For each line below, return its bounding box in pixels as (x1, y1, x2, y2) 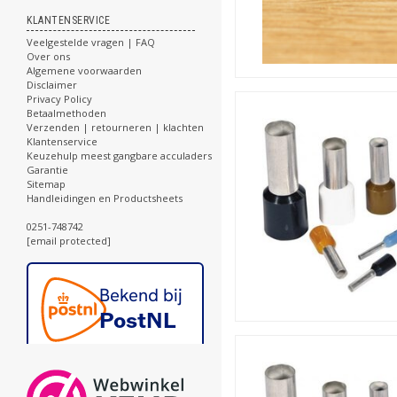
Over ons (27, 50, 70, 63)
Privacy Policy (27, 92, 92, 105)
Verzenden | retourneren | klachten (27, 121, 204, 134)
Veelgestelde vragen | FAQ (27, 35, 155, 49)
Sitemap (27, 177, 66, 191)
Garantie (27, 163, 68, 176)
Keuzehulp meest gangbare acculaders (27, 149, 212, 162)
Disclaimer (27, 78, 77, 91)
